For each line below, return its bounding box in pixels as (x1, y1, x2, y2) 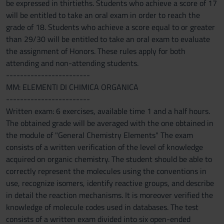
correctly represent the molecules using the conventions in (6, 165, 206, 177)
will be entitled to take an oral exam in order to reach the (6, 9, 200, 21)
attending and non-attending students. (6, 57, 138, 69)
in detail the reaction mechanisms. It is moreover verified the (6, 189, 213, 201)
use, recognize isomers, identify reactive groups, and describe (6, 177, 214, 189)
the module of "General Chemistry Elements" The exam (6, 129, 193, 141)
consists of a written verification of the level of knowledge (6, 141, 203, 153)
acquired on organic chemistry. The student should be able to (6, 153, 212, 165)
